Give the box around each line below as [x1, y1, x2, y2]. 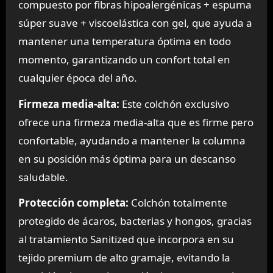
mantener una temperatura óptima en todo [18, 34, 231, 48]
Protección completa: [18, 196, 129, 210]
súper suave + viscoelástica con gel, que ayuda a [18, 15, 252, 30]
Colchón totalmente [128, 196, 227, 210]
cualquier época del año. [18, 70, 137, 85]
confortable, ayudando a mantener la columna [18, 133, 246, 147]
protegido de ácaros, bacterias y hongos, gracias [18, 214, 252, 229]
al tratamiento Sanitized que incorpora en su [18, 232, 234, 247]
